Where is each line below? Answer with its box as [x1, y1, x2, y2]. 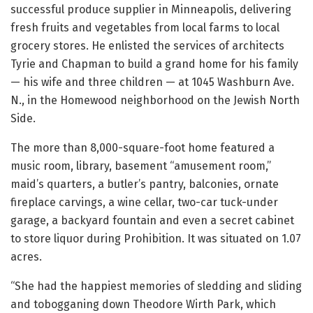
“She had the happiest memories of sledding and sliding [10, 279, 302, 293]
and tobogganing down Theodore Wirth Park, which [10, 297, 276, 311]
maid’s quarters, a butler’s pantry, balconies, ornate [10, 177, 279, 191]
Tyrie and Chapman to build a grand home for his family [10, 57, 298, 71]
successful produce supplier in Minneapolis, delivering [10, 2, 291, 16]
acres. [10, 249, 42, 263]
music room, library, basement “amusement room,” [10, 159, 271, 173]
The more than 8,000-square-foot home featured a [10, 140, 275, 154]
